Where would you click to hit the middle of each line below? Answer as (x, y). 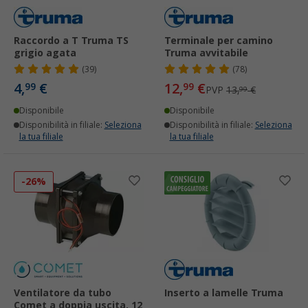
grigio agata (45, 53)
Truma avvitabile (206, 53)
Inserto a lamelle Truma (224, 293)
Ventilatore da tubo (63, 293)
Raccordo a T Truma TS (71, 41)
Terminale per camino (219, 41)
